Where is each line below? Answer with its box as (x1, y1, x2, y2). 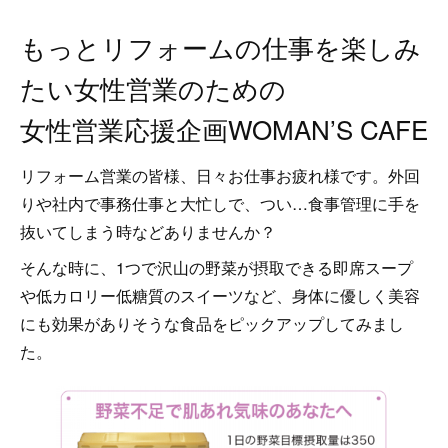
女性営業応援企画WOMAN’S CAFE (20, 110, 428, 147)
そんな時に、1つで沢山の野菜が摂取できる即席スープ (20, 256, 413, 279)
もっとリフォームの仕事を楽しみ (20, 28, 421, 65)
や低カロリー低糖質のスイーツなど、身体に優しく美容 (20, 284, 420, 307)
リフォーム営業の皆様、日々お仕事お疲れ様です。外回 (20, 164, 420, 187)
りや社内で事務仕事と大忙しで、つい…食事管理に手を (20, 192, 420, 215)
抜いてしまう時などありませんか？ (20, 220, 276, 243)
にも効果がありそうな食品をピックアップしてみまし (20, 312, 404, 335)
